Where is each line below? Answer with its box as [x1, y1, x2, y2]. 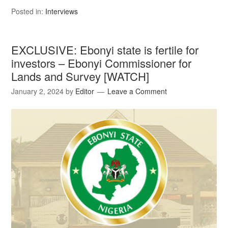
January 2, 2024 [11, 86, 64, 97]
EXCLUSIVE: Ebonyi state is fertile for [11, 42, 199, 58]
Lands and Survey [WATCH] [11, 68, 150, 84]
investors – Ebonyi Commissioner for [11, 55, 192, 71]
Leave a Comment [107, 86, 167, 97]
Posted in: [11, 6, 46, 17]
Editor [75, 86, 95, 97]
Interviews [45, 6, 78, 17]
